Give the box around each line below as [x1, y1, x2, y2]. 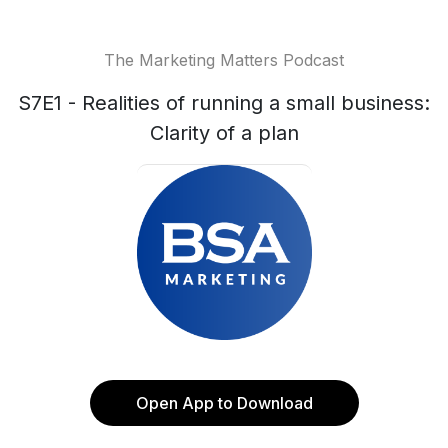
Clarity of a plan [149, 121, 299, 145]
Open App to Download [135, 393, 313, 413]
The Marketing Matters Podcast [104, 50, 344, 70]
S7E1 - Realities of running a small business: [18, 91, 430, 115]
